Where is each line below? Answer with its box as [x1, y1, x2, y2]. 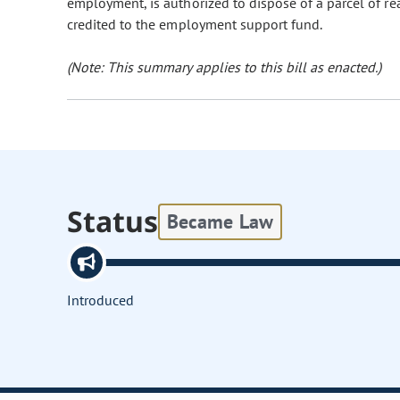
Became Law [167, 208, 273, 234]
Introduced [67, 291, 135, 310]
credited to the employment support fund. [67, 15, 323, 34]
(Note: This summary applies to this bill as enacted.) [67, 58, 382, 77]
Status [67, 202, 159, 241]
